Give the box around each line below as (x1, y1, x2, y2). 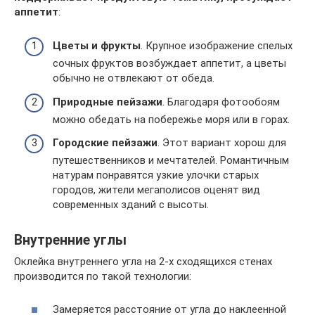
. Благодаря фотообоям (162, 95, 280, 108)
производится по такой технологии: (14, 270, 191, 283)
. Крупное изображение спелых (141, 39, 292, 52)
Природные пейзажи (53, 95, 162, 108)
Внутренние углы (14, 232, 127, 249)
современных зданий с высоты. (53, 198, 209, 211)
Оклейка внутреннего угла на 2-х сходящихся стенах (14, 255, 272, 268)
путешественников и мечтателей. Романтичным (53, 154, 289, 167)
